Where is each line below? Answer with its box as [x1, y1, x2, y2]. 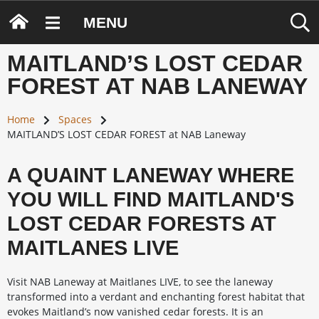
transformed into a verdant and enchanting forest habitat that [7, 290, 305, 303]
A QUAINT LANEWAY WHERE [7, 164, 294, 187]
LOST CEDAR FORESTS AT [7, 212, 276, 235]
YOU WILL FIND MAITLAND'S [7, 188, 294, 211]
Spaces [58, 113, 92, 126]
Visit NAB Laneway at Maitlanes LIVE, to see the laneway [7, 275, 273, 288]
